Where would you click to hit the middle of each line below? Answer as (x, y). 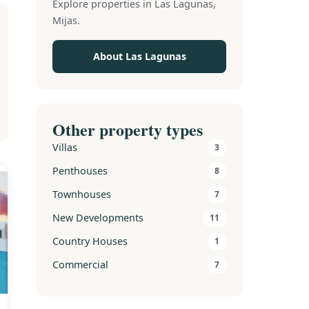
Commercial (80, 265)
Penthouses (80, 171)
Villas (65, 147)
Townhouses (82, 194)
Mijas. (66, 20)
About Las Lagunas (139, 56)
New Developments (98, 218)
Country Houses (90, 241)
